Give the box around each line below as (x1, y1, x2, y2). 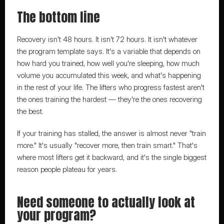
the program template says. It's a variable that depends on (16, 46, 200, 56)
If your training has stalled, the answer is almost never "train (16, 128, 206, 138)
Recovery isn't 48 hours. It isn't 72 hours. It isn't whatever (16, 34, 197, 44)
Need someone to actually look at (16, 192, 195, 212)
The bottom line (16, 7, 100, 27)
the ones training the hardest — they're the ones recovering (16, 94, 202, 104)
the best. (16, 106, 43, 116)
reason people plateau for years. (16, 164, 117, 174)
